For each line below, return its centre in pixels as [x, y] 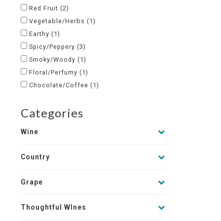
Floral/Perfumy [54, 72]
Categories [52, 113]
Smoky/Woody [53, 59]
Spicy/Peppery [53, 47]
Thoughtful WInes [54, 207]
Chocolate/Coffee [60, 85]
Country [35, 157]
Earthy [40, 34]
